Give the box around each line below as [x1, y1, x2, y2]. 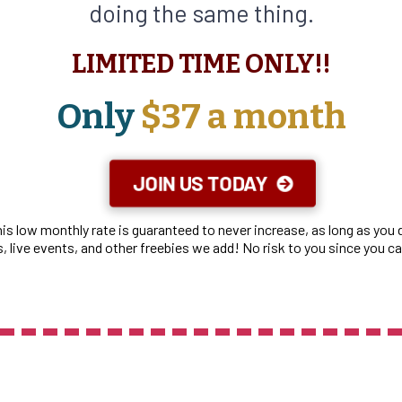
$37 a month [134, 96, 346, 138]
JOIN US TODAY [132, 170, 267, 196]
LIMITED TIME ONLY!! [71, 48, 331, 81]
